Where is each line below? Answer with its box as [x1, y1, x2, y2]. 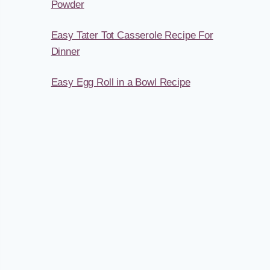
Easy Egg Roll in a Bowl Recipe [51, 77, 190, 89]
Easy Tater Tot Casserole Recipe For [51, 30, 213, 42]
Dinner [51, 46, 80, 58]
